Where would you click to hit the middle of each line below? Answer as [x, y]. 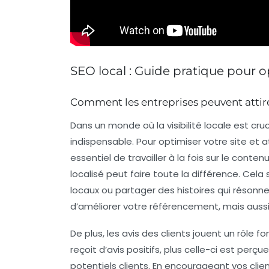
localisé [87, 174]
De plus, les [96, 233]
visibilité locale [199, 125]
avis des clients [156, 233]
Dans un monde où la [119, 125]
